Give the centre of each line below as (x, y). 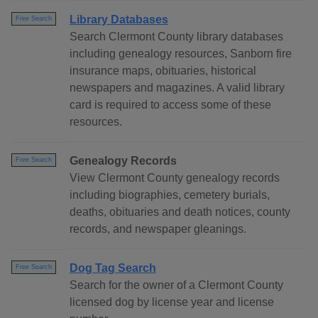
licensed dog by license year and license (172, 302)
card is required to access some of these (170, 105)
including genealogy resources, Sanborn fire (181, 54)
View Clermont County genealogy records (175, 178)
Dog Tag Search (113, 268)
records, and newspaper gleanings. (158, 229)
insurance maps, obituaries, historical (163, 71)
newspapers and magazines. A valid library (177, 88)
